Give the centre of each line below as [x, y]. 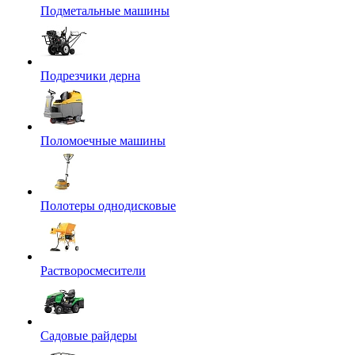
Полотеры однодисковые [108, 206]
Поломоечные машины [103, 141]
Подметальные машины [105, 11]
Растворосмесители [93, 271]
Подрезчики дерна [90, 76]
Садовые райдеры [89, 336]
